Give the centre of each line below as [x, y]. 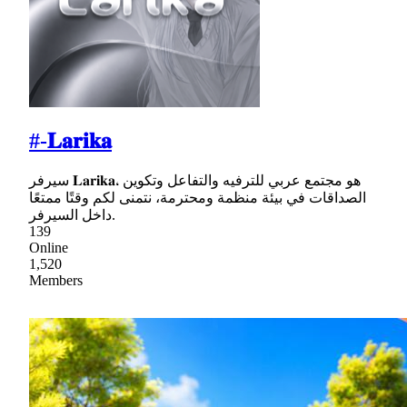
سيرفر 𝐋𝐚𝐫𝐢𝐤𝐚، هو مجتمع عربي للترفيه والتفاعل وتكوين [49, 180]
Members [56, 280]
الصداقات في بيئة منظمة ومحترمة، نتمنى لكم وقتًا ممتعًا [198, 197]
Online [49, 247]
